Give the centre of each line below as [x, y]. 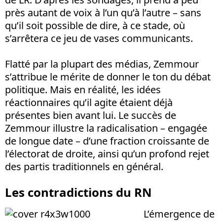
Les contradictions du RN [78, 192]
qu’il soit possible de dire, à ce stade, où [95, 26]
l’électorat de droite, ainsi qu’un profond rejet [107, 154]
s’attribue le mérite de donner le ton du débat [108, 77]
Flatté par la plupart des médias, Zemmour [102, 64]
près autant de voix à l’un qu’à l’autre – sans [103, 13]
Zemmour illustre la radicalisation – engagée [106, 128]
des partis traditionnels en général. [84, 167]
